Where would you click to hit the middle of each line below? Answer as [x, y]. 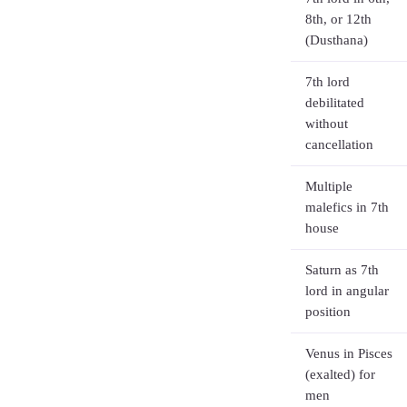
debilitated [335, 103]
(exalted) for [340, 374]
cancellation [339, 144]
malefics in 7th [347, 207]
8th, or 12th [338, 19]
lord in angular [347, 291]
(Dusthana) [337, 40]
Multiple [329, 186]
